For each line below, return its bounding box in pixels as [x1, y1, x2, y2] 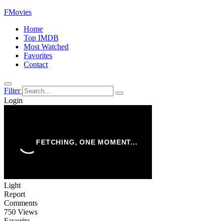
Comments [4, 199, 37, 207]
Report [4, 190, 25, 198]
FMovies [4, 8, 32, 16]
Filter [4, 86, 20, 95]
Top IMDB [24, 34, 59, 42]
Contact [24, 60, 48, 69]
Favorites [24, 51, 52, 60]
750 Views [4, 208, 37, 216]
